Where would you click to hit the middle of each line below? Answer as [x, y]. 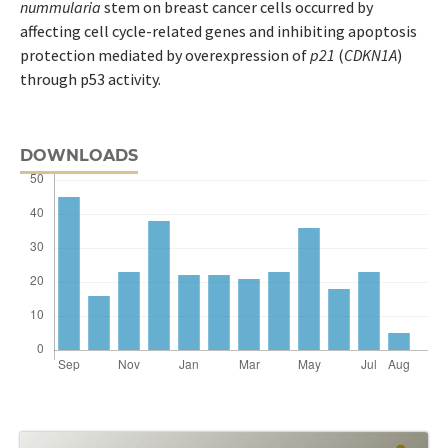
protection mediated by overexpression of [164, 54]
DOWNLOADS [78, 155]
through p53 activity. [90, 78]
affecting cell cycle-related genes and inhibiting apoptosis [218, 30]
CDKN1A [370, 54]
